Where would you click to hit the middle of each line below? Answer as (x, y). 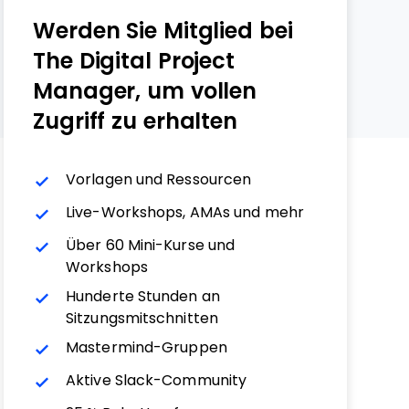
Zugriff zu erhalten (136, 121)
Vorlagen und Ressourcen (159, 179)
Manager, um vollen (145, 91)
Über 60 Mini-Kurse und (151, 245)
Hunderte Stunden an (143, 296)
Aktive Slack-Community (157, 380)
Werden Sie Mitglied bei (163, 31)
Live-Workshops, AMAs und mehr (185, 212)
